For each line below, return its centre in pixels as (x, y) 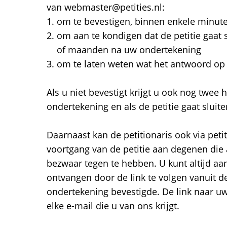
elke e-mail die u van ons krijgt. (113, 206)
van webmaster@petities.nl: (106, 7)
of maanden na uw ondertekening (129, 50)
